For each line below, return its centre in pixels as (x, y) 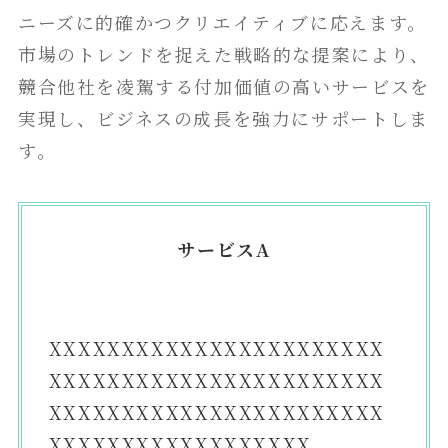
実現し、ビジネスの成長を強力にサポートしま (223, 117)
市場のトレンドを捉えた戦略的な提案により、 (223, 53)
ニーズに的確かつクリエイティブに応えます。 (222, 21)
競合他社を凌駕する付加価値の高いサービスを (223, 85)
